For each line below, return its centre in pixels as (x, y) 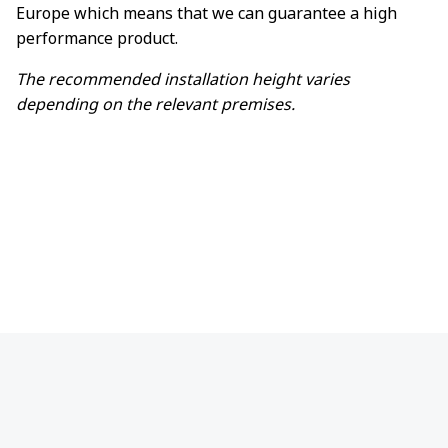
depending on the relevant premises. (155, 104)
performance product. (97, 38)
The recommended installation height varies (183, 79)
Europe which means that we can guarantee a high (206, 13)
